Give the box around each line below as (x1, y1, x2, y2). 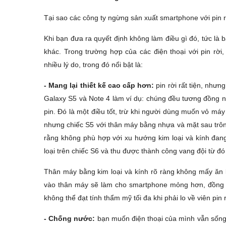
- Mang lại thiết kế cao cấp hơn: (44, 81, 154, 89)
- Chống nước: (44, 214, 97, 222)
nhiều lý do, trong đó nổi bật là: (44, 60, 143, 69)
